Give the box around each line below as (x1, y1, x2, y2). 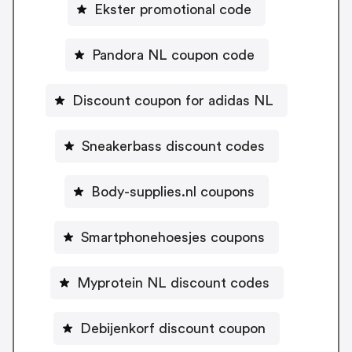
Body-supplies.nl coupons (91, 184, 255, 199)
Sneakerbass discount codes (81, 138, 265, 153)
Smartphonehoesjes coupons (81, 229, 265, 244)
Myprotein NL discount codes (76, 275, 269, 290)
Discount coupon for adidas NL (72, 93, 273, 108)
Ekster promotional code (94, 2, 251, 16)
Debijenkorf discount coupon (80, 321, 266, 335)
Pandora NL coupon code (91, 47, 255, 62)
